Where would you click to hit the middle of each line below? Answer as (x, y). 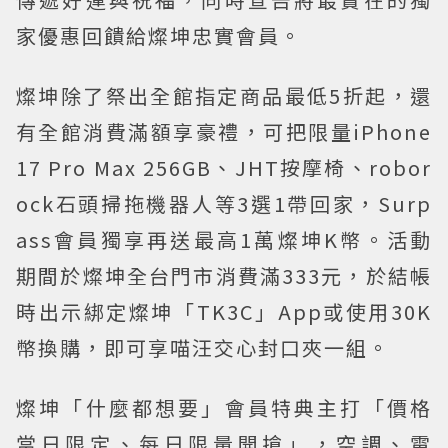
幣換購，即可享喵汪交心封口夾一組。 (203, 347)
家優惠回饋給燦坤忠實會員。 (159, 35)
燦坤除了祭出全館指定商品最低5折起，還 (224, 95)
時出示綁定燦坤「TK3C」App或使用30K (224, 311)
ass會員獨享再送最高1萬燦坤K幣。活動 (224, 239)
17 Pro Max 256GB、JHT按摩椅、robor (224, 167)
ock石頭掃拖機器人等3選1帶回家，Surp (224, 203)
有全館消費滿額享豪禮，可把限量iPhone (224, 131)
